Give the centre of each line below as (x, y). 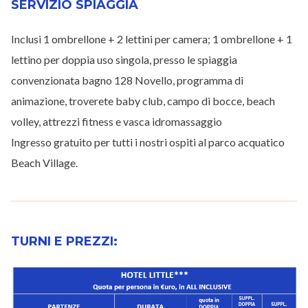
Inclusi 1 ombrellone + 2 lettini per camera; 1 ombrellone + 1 (152, 39)
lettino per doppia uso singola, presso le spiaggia (124, 60)
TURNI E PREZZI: (64, 242)
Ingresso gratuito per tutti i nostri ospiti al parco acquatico (148, 142)
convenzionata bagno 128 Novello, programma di (127, 80)
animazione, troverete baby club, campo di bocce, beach (143, 101)
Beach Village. (44, 163)
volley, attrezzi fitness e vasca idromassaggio (117, 122)
